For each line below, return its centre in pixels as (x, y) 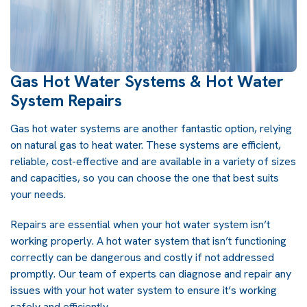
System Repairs (66, 100)
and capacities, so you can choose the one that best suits (145, 177)
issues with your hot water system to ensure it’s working (144, 290)
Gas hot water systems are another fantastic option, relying (151, 128)
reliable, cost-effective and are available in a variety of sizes (153, 161)
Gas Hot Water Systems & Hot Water (147, 81)
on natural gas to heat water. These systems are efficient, (146, 145)
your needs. (38, 194)
